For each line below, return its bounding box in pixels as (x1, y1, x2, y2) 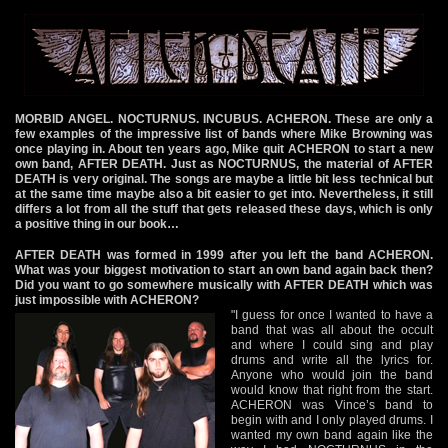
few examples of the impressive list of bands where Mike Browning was (15, 126, 433, 141)
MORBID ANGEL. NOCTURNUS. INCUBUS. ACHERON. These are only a (15, 111, 433, 126)
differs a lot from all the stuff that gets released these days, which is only (15, 201, 433, 216)
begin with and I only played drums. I (231, 412, 433, 427)
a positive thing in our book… (15, 216, 179, 231)
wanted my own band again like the (231, 427, 433, 442)
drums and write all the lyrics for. (231, 352, 433, 367)
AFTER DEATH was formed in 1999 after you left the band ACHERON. (15, 247, 433, 262)
